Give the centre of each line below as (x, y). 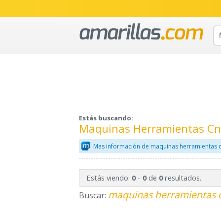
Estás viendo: (109, 178)
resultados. (182, 178)
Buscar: (93, 196)
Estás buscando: (106, 118)
